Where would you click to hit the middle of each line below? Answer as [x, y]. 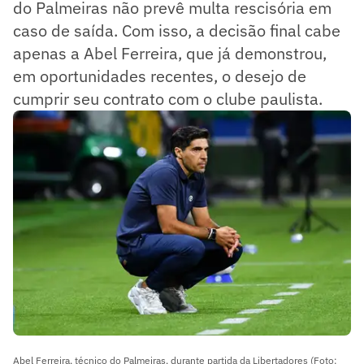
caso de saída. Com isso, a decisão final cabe [177, 30]
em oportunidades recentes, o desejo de [160, 76]
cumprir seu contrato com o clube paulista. [168, 98]
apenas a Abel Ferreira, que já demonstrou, [170, 53]
